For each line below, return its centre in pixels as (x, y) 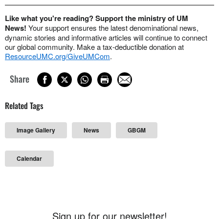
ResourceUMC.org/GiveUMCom (57, 56)
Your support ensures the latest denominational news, (113, 27)
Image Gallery (36, 130)
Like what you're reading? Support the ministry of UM (97, 18)
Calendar (29, 159)
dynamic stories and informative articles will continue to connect (106, 37)
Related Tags (24, 106)
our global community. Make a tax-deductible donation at (94, 46)
